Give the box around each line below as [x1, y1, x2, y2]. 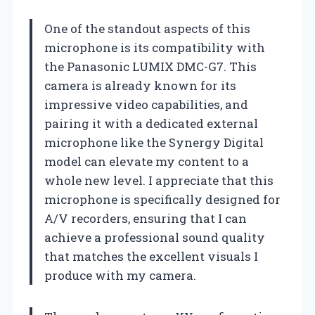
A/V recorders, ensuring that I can [44, 210, 247, 226]
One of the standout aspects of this [44, 20, 250, 37]
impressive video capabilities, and [44, 96, 248, 112]
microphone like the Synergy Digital [44, 134, 264, 150]
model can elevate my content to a [44, 153, 249, 169]
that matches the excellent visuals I [44, 247, 258, 264]
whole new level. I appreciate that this [44, 172, 274, 188]
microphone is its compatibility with [44, 39, 265, 56]
